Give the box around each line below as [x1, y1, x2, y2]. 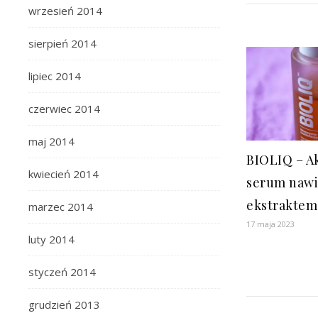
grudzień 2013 [28, 297, 100, 312]
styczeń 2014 [28, 265, 96, 279]
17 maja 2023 [246, 218, 295, 229]
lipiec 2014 [28, 69, 81, 83]
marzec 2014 [28, 199, 93, 214]
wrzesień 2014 [28, 4, 102, 18]
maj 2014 [28, 134, 75, 148]
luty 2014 [28, 232, 75, 246]
